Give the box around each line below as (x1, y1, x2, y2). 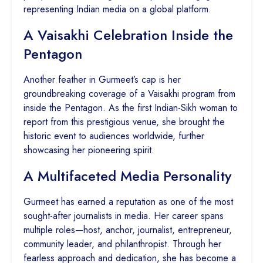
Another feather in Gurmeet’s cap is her (23, 73, 181, 87)
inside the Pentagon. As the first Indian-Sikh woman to (23, 101, 238, 115)
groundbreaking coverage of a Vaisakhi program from (23, 87, 235, 101)
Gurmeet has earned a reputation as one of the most (23, 195, 233, 209)
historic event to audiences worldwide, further (23, 129, 204, 143)
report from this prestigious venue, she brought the (23, 115, 225, 129)
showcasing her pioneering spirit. (23, 143, 154, 157)
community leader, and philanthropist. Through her (23, 237, 221, 251)
